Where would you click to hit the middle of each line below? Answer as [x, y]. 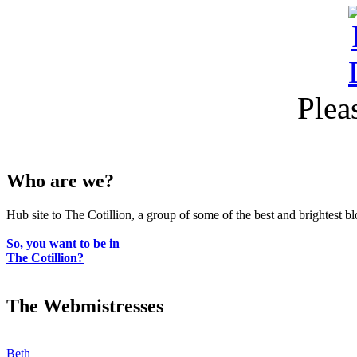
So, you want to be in [63, 243]
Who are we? [60, 180]
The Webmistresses [85, 306]
